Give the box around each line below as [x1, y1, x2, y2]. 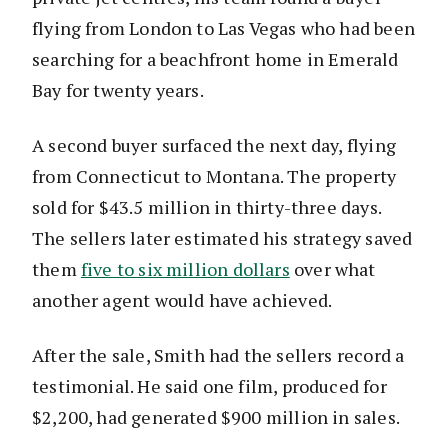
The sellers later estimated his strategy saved [32, 225, 413, 250]
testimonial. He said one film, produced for [32, 373, 387, 398]
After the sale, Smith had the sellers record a [32, 342, 405, 367]
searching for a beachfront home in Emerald [32, 46, 399, 71]
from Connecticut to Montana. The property [32, 163, 397, 188]
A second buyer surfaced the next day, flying [32, 132, 396, 157]
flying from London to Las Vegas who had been [32, 15, 415, 40]
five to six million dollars [80, 256, 290, 281]
